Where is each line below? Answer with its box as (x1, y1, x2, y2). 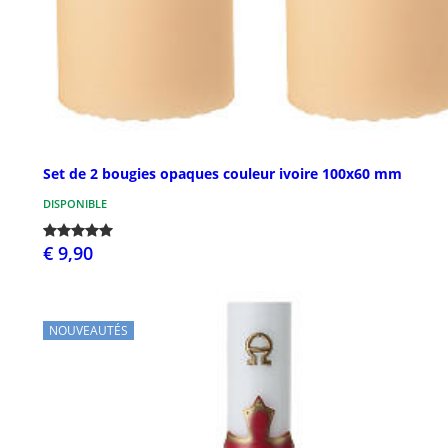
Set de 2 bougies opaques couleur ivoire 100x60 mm (43, 164, 402, 184)
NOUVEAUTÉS (49, 322, 128, 340)
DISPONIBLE (43, 196, 107, 212)
